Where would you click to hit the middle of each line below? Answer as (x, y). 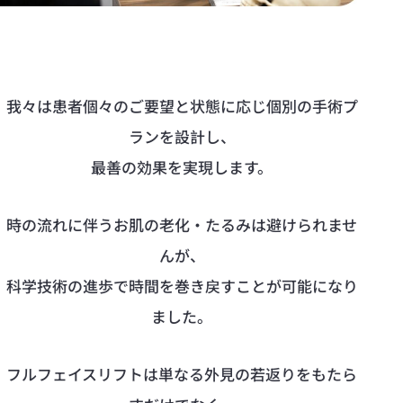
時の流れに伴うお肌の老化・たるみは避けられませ (182, 224)
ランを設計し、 (182, 136)
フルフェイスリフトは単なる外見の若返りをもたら (182, 373)
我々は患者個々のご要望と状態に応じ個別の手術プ (182, 105)
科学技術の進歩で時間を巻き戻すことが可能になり (182, 285)
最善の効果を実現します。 (182, 166)
